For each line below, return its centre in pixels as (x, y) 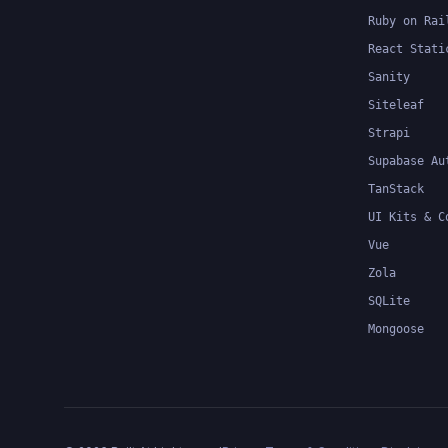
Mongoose (396, 329)
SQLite (389, 301)
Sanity (389, 77)
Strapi (389, 133)
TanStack (396, 189)
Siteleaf (396, 105)
